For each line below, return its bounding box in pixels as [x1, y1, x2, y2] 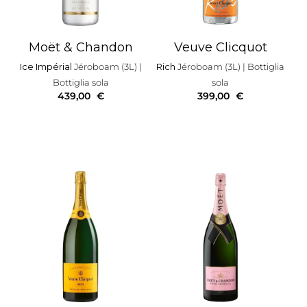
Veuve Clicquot [173, 40, 267, 56]
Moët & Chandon [28, 40, 133, 56]
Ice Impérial [19, 61, 74, 73]
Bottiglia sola [52, 77, 109, 88]
